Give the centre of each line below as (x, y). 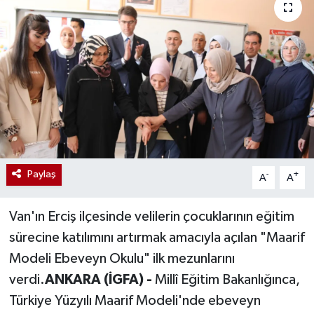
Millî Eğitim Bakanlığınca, (227, 280)
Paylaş (41, 175)
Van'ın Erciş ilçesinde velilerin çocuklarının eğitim (151, 217)
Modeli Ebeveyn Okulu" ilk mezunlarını (122, 259)
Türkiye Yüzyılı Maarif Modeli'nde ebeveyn (135, 301)
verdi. (27, 280)
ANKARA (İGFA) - (100, 280)
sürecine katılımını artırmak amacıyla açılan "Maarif (157, 238)
